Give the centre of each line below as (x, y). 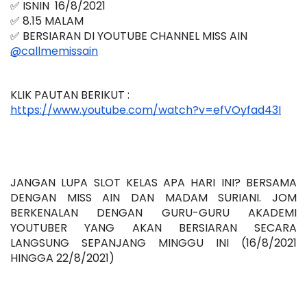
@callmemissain (54, 51)
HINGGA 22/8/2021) (62, 258)
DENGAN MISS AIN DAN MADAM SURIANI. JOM (153, 198)
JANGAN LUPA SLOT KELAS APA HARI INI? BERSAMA (153, 183)
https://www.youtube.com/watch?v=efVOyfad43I (146, 110)
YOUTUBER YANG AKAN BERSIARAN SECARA (153, 228)
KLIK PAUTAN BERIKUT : (70, 95)
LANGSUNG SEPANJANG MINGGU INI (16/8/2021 (153, 243)
